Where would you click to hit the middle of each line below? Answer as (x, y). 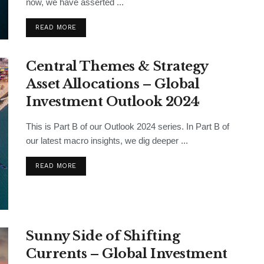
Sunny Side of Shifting (103, 236)
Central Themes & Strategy (117, 67)
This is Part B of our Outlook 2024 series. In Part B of (128, 127)
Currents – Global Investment (127, 253)
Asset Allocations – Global (113, 84)
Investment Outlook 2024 (113, 102)
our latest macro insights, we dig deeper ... (107, 141)
